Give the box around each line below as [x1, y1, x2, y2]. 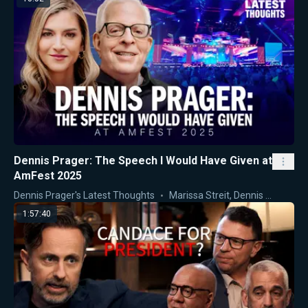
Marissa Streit [169, 189, 230, 201]
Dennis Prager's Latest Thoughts [14, 189, 155, 201]
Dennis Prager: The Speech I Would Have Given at [14, 153, 272, 167]
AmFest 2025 [14, 168, 82, 182]
